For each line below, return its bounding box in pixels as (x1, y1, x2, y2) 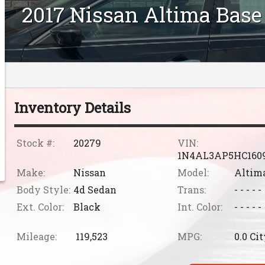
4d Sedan (73, 183, 117, 196)
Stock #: (16, 137, 54, 150)
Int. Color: (177, 201, 223, 214)
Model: (177, 166, 209, 179)
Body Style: (16, 183, 70, 196)
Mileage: (16, 230, 57, 243)
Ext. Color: (16, 201, 64, 214)
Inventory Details (14, 98, 131, 118)
